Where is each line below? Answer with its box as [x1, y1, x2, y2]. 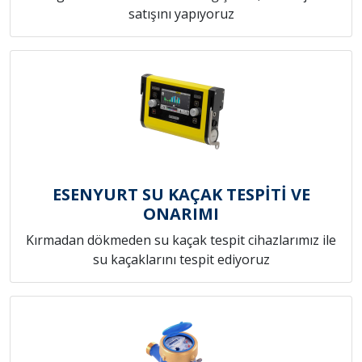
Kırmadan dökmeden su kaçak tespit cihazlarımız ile [26, 231, 336, 250]
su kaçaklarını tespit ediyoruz [92, 250, 270, 269]
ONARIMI [143, 203, 219, 225]
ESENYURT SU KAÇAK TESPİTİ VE [52, 183, 310, 206]
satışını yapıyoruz [128, 5, 234, 23]
